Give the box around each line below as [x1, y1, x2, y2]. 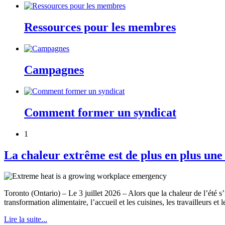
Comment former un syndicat [24, 105, 176, 119]
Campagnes [24, 63, 84, 76]
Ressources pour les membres [24, 21, 176, 34]
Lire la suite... [4, 215, 47, 224]
